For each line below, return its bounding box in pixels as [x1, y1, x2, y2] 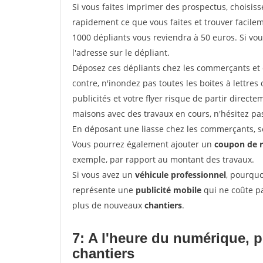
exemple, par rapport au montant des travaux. [72, 154, 254, 165]
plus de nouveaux [72, 200, 144, 211]
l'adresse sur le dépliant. [72, 47, 170, 58]
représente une [72, 184, 136, 195]
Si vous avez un [72, 169, 135, 180]
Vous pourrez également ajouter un [72, 139, 214, 150]
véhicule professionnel [135, 169, 226, 180]
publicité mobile [136, 184, 201, 195]
